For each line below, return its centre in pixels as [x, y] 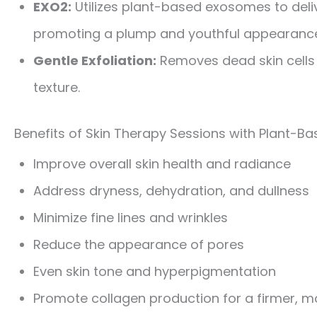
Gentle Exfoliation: [95, 61]
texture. [57, 88]
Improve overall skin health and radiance [162, 164]
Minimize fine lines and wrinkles [131, 218]
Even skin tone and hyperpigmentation [155, 272]
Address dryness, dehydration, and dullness [171, 191]
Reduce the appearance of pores [139, 245]
